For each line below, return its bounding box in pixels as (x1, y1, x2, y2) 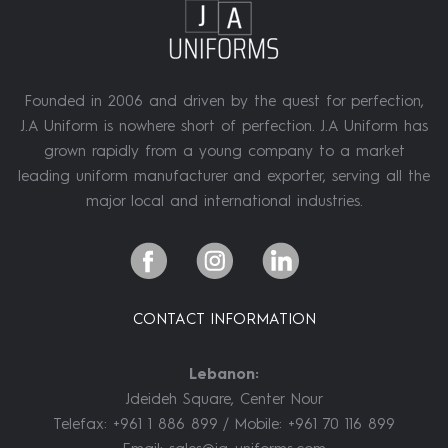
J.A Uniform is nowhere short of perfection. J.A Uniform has (20, 119, 428, 135)
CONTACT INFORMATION (132, 312, 316, 328)
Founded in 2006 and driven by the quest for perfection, (24, 94, 424, 110)
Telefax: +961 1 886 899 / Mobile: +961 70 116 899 (53, 417, 395, 433)
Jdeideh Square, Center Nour (125, 392, 323, 408)
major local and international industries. (85, 194, 363, 210)
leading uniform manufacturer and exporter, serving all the (18, 169, 430, 185)
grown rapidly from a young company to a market (43, 144, 405, 160)
